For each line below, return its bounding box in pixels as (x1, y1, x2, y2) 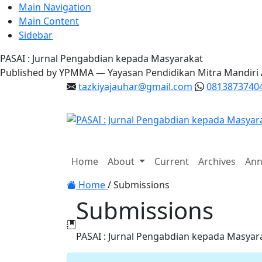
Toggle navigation (12, 161, 91, 174)
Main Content (19, 15, 79, 27)
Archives (198, 155, 236, 168)
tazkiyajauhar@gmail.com (78, 80, 192, 93)
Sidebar (19, 29, 53, 42)
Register (7, 146, 44, 158)
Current (154, 155, 189, 168)
